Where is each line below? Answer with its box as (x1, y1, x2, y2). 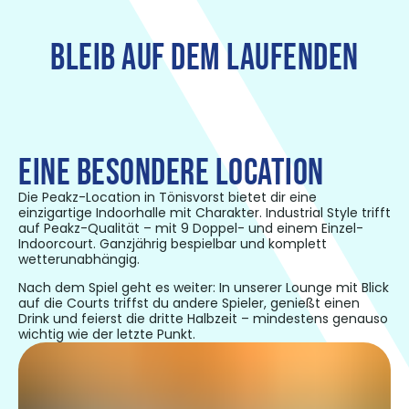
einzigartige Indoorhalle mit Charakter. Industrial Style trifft (18, 203, 391, 222)
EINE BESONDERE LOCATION (18, 151, 324, 195)
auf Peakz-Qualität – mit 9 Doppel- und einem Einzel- (18, 218, 363, 237)
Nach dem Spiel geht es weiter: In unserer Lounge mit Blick (18, 278, 389, 297)
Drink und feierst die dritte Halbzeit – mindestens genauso (18, 309, 388, 328)
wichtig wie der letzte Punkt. (18, 324, 195, 343)
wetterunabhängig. (18, 249, 140, 268)
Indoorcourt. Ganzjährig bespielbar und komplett (18, 234, 327, 253)
